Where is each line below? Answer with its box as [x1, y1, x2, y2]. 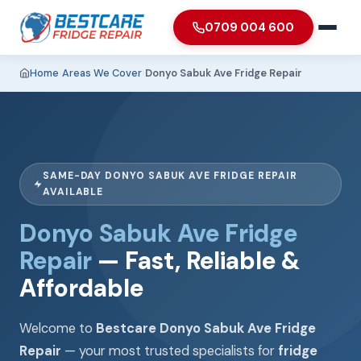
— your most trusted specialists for [61, 342, 278, 359]
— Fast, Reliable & [92, 244, 300, 276]
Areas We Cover [62, 66, 142, 81]
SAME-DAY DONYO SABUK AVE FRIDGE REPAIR [42, 169, 297, 183]
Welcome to [19, 319, 96, 337]
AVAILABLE [42, 185, 104, 199]
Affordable [19, 272, 143, 304]
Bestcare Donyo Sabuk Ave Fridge [96, 319, 316, 337]
